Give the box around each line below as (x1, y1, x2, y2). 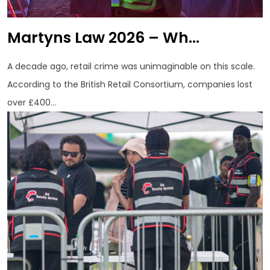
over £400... (7, 96, 56, 109)
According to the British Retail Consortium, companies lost (7, 78, 253, 91)
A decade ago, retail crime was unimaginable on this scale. (7, 60, 255, 73)
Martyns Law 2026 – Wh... (7, 27, 199, 48)
